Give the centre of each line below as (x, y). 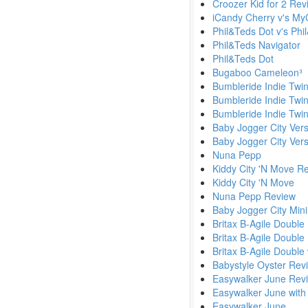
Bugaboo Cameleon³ (257, 72)
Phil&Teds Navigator (256, 45)
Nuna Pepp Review (254, 196)
